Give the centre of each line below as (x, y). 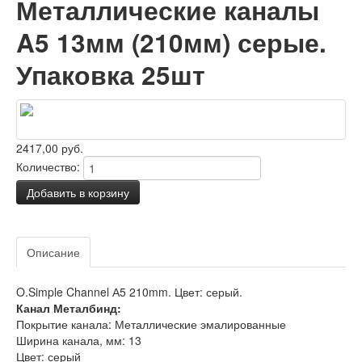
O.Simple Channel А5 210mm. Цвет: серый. (129, 292)
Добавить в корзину (78, 192)
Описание (53, 252)
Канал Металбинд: (69, 308)
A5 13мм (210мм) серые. (171, 42)
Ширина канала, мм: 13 (79, 340)
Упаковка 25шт (111, 75)
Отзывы (123, 252)
